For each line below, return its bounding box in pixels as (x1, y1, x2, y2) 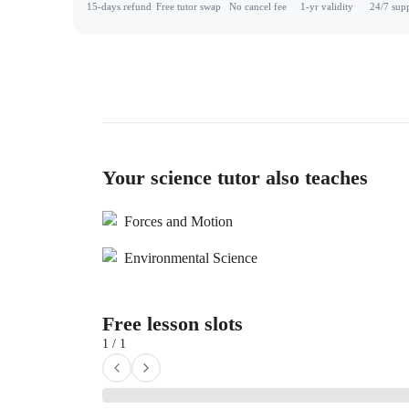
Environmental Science (124, 250, 257, 266)
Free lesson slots (102, 312, 243, 335)
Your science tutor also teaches (102, 166, 368, 189)
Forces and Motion (124, 214, 233, 229)
